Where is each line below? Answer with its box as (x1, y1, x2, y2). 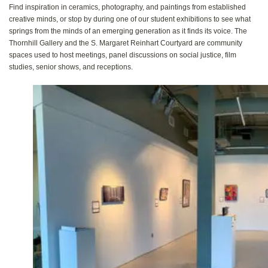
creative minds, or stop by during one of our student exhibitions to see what (9, 15, 251, 24)
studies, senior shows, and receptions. (9, 63, 133, 72)
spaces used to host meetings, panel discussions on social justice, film (9, 51, 236, 60)
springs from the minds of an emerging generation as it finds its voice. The (9, 27, 247, 36)
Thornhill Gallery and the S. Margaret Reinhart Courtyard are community (9, 39, 242, 48)
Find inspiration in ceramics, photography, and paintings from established (9, 3, 246, 12)
